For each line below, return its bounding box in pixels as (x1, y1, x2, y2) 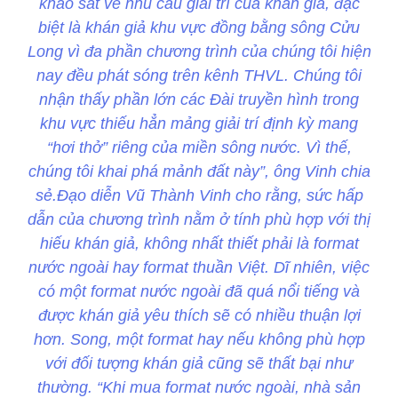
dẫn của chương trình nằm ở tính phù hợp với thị (28, 211, 370, 229)
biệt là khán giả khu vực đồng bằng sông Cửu (38, 19, 360, 37)
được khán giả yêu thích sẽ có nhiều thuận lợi (37, 306, 361, 325)
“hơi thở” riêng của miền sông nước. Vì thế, (46, 139, 352, 157)
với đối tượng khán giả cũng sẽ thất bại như (45, 354, 353, 373)
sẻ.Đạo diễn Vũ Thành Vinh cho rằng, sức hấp (35, 187, 363, 205)
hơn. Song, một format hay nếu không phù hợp (33, 330, 365, 349)
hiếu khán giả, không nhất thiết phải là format (39, 235, 359, 253)
